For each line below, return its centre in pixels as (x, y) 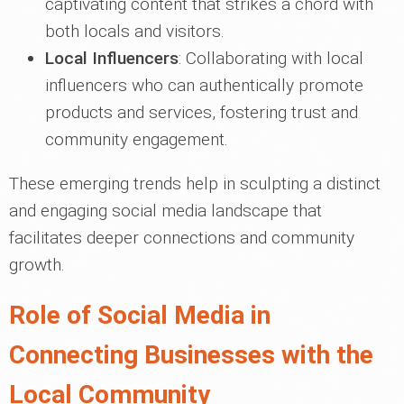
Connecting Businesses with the (191, 355)
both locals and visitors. (135, 32)
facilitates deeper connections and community (182, 238)
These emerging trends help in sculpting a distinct (195, 184)
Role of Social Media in (140, 316)
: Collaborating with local (271, 59)
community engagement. (137, 140)
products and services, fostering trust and (202, 113)
